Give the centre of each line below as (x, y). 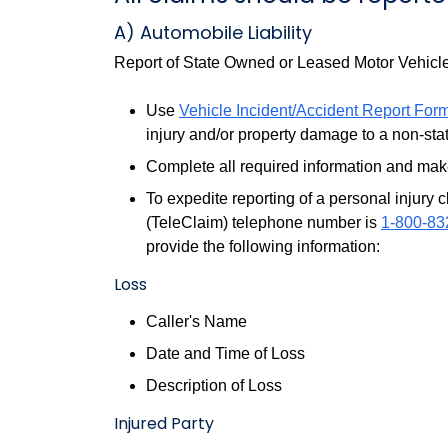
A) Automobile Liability (213, 32)
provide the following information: (263, 246)
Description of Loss (214, 385)
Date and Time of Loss (225, 353)
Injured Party (164, 423)
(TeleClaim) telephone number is (263, 222)
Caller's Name (196, 321)
